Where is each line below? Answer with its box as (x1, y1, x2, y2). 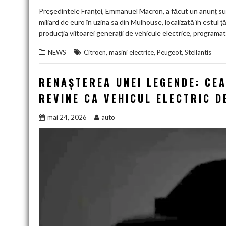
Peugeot (157, 48, 182, 56)
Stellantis (185, 48, 211, 56)
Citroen (84, 48, 106, 56)
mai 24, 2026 (47, 112, 87, 121)
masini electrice (109, 48, 154, 56)
